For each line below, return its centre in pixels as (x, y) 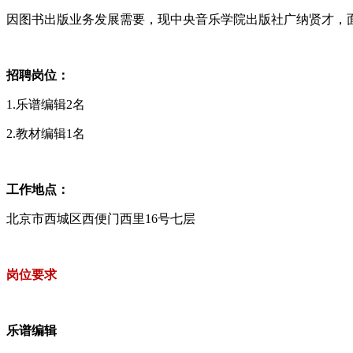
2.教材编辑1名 (46, 133)
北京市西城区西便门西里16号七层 (101, 218)
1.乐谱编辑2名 (46, 104)
